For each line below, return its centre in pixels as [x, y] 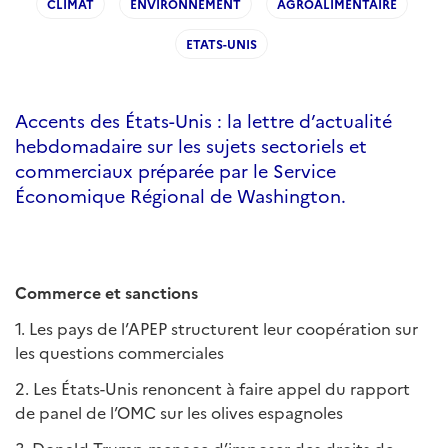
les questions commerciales [119, 352]
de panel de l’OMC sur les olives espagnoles [179, 412]
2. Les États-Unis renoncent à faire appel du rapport [212, 388]
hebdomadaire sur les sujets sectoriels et [191, 145]
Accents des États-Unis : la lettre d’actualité [203, 120]
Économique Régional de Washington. [180, 195]
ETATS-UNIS [221, 43]
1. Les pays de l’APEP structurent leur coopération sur [216, 328]
